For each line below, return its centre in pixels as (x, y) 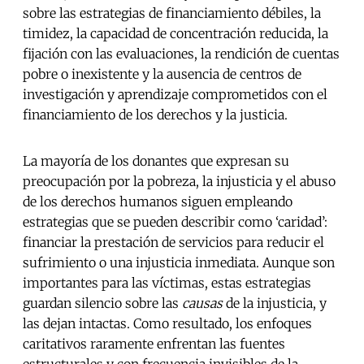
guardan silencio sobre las (102, 303)
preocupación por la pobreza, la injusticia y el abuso (179, 182)
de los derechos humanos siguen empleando (158, 202)
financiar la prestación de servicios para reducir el (173, 243)
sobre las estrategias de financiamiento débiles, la (172, 13)
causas (204, 303)
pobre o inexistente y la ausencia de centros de (162, 74)
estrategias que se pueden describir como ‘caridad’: (175, 222)
